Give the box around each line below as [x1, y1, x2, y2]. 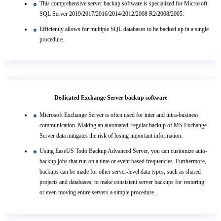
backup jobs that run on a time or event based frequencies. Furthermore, [39, 158, 206, 165]
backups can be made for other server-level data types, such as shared [39, 168, 201, 176]
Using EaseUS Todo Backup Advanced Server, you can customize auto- [39, 147, 207, 155]
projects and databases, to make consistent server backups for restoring [39, 179, 204, 186]
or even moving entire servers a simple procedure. [39, 189, 155, 196]
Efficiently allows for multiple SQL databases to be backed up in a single [39, 26, 209, 33]
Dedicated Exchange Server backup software [54, 94, 167, 102]
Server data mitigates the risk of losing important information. [39, 132, 183, 140]
